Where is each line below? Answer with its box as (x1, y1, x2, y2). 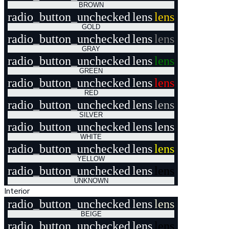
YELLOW (77, 155, 105, 163)
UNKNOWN (74, 177, 108, 185)
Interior (4, 186, 30, 197)
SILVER (79, 111, 103, 119)
